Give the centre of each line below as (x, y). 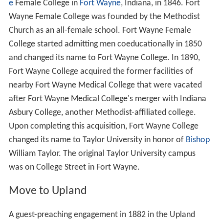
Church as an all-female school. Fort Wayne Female (100, 31)
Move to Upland (48, 191)
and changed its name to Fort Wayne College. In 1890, (104, 58)
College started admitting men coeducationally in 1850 (105, 44)
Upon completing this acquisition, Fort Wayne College (103, 127)
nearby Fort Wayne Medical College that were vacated (105, 86)
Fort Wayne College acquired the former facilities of (101, 72)
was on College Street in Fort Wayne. (74, 168)
